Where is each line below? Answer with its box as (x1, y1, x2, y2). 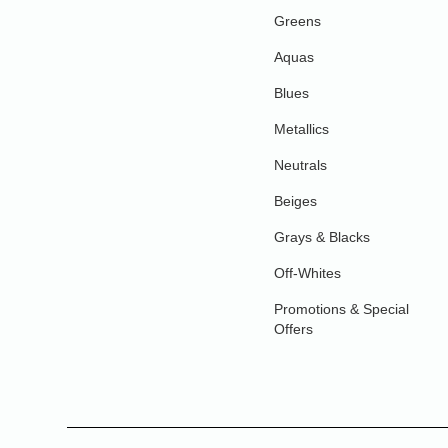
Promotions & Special (274, 301, 410, 317)
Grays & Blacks (274, 229, 371, 245)
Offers (274, 321, 314, 337)
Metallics (274, 121, 330, 137)
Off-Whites (274, 265, 342, 281)
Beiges (274, 193, 318, 209)
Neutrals (274, 157, 328, 173)
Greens (274, 13, 322, 29)
